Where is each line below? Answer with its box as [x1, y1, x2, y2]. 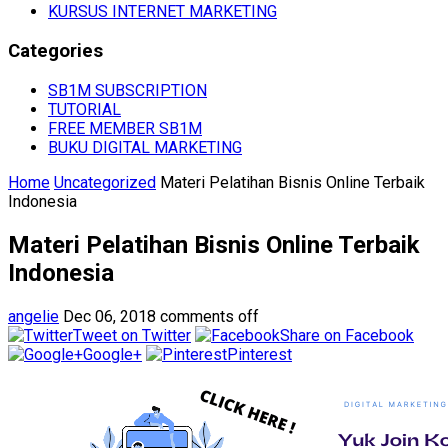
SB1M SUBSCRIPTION [48, 80, 207, 100]
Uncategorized [54, 172, 156, 192]
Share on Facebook [280, 325, 414, 345]
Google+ [83, 344, 142, 364]
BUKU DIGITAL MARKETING [48, 137, 242, 157]
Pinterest [227, 344, 292, 364]
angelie [8, 306, 59, 326]
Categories [8, 40, 103, 63]
